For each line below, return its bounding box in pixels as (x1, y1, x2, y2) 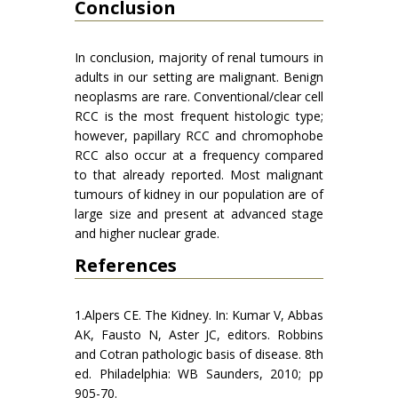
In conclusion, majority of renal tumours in (75, 49, 323, 67)
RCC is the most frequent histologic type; (75, 107, 323, 125)
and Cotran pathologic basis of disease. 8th (75, 346, 323, 363)
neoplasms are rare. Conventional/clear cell (75, 88, 323, 106)
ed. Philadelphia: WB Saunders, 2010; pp (75, 365, 323, 383)
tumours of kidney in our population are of (75, 186, 323, 203)
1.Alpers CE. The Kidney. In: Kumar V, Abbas (75, 306, 323, 324)
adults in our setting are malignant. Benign (75, 68, 323, 86)
